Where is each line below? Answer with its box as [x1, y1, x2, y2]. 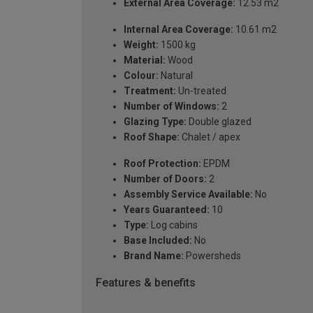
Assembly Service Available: [124, 189, 253, 201]
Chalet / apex [180, 131, 240, 143]
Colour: [124, 70, 159, 82]
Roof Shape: [124, 131, 180, 143]
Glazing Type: [124, 116, 187, 128]
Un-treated [176, 85, 226, 97]
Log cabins [149, 219, 198, 231]
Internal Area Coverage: [124, 24, 233, 36]
